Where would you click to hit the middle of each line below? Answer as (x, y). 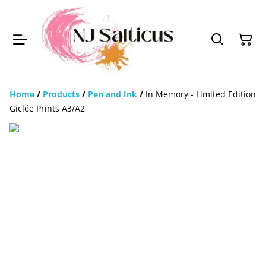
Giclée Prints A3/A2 (47, 109)
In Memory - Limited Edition (201, 94)
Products (61, 94)
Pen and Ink (113, 94)
